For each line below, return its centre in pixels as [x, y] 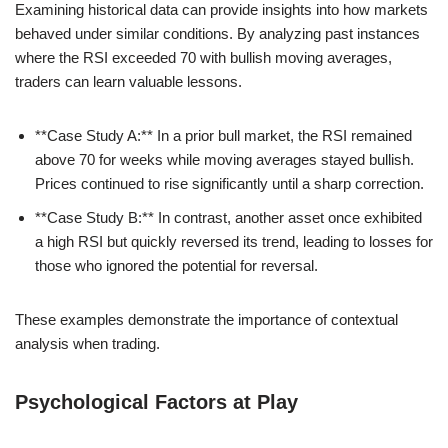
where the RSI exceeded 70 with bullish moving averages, [203, 57]
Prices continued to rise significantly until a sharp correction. [229, 183]
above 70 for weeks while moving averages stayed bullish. [224, 159]
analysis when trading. [87, 343]
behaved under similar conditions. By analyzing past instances [217, 33]
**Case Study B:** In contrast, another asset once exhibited [228, 217]
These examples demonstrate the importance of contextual [206, 319]
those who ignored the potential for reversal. [176, 265]
